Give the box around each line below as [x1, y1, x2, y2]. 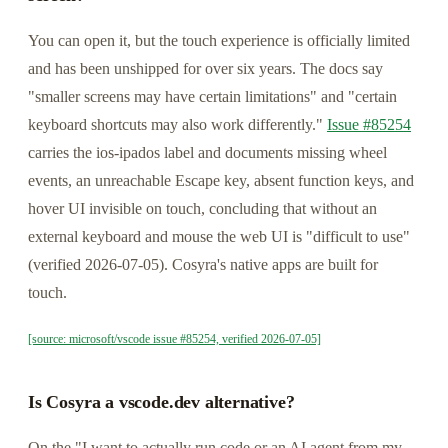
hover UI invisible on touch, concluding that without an [28, 200, 377, 217]
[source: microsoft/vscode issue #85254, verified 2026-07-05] [28, 331, 321, 346]
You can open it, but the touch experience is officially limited [28, 32, 410, 49]
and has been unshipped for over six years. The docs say [28, 60, 383, 77]
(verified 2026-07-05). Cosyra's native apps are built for [28, 256, 378, 273]
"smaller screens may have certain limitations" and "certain [28, 88, 397, 105]
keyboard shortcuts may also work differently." [28, 116, 327, 133]
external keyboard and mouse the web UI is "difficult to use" [28, 228, 410, 245]
